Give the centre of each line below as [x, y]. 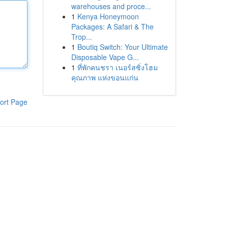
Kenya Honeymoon [108, 16]
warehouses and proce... [111, 6]
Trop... [81, 37]
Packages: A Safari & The [112, 26]
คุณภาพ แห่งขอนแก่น [105, 77]
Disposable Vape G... [105, 57]
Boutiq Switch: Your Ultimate [122, 47]
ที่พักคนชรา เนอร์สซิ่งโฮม [117, 67]
